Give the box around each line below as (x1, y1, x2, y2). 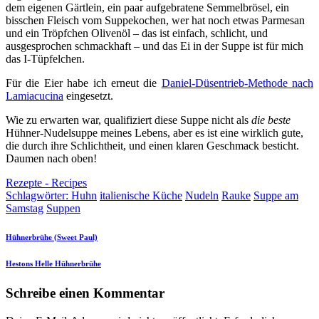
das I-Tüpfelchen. (6, 53, 85, 66)
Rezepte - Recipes (6, 177, 87, 189)
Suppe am (253, 189, 298, 202)
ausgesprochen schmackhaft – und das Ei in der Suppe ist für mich (6, 40, 303, 53)
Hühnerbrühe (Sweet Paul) (6, 233, 98, 242)
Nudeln (185, 189, 219, 202)
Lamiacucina (6, 90, 63, 103)
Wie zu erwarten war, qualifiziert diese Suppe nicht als (6, 114, 251, 127)
